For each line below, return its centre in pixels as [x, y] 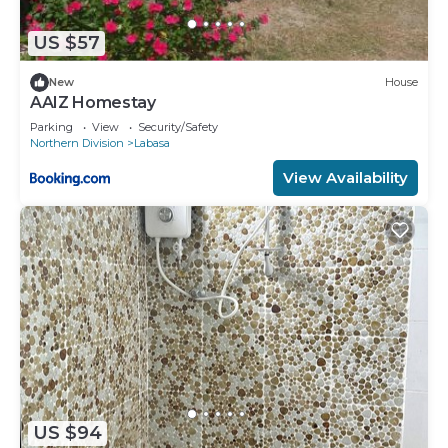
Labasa [152, 142]
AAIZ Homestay [93, 102]
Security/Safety [178, 126]
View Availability [345, 177]
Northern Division [77, 142]
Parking [51, 126]
